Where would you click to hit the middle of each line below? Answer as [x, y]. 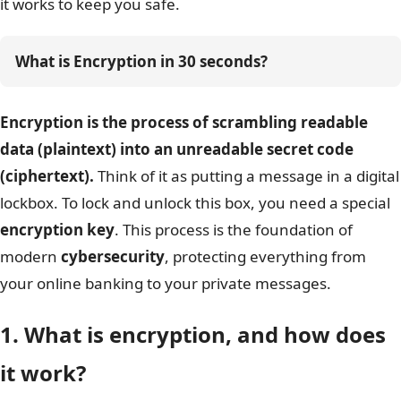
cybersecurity [113, 257]
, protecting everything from [265, 257]
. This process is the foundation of [234, 230]
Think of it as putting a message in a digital [247, 176]
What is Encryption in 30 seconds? [141, 61]
